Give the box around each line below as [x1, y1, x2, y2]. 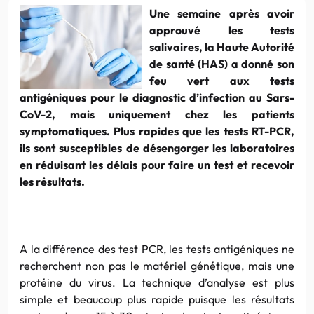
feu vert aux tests [149, 73, 294, 88]
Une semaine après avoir [149, 6, 294, 20]
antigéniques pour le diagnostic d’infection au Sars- [20, 90, 294, 104]
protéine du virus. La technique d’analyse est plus [20, 275, 294, 289]
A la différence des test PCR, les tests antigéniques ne [20, 241, 294, 256]
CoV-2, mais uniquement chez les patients [20, 107, 294, 121]
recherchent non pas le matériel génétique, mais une [20, 258, 294, 273]
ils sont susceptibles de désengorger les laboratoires [20, 140, 294, 155]
